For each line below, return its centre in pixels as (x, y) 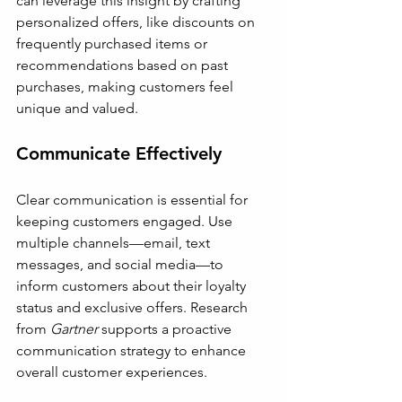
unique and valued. (77, 108)
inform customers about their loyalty (133, 286)
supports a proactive (166, 329)
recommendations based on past (124, 65)
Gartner (74, 329)
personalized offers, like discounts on (137, 22)
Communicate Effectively (119, 153)
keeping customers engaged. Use (126, 221)
